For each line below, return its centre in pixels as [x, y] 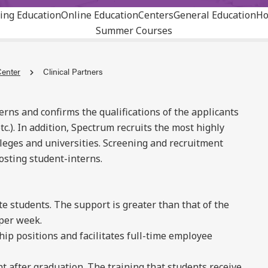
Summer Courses [134, 31]
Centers [156, 15]
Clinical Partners [73, 71]
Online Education [99, 15]
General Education [214, 15]
